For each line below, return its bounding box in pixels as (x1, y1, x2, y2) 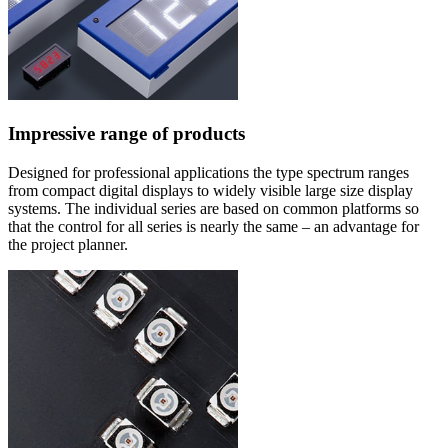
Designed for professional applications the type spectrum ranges (8, 163, 409, 181)
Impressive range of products (8, 122, 245, 144)
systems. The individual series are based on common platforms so (8, 199, 419, 217)
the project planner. (8, 235, 128, 253)
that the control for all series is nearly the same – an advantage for (8, 217, 419, 235)
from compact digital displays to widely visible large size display (8, 181, 413, 199)
